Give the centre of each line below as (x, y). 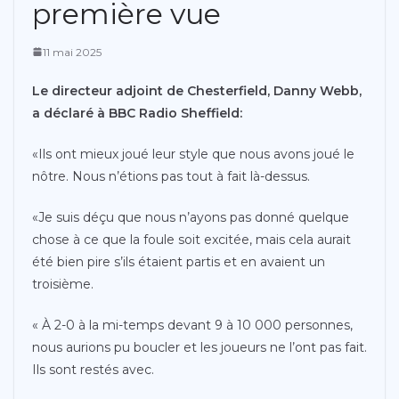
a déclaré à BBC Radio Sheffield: (137, 113)
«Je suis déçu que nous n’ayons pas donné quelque (191, 217)
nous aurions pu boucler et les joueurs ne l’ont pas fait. (199, 347)
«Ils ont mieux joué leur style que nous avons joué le (193, 154)
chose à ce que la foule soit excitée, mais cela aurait (191, 239)
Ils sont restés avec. (93, 369)
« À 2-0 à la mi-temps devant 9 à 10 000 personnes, (192, 325)
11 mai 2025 (72, 52)
